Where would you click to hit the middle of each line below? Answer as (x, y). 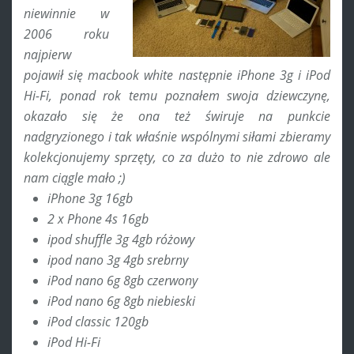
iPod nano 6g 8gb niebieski (121, 301)
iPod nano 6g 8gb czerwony (122, 280)
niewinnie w (66, 13)
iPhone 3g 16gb (90, 198)
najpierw (47, 54)
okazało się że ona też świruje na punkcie (177, 116)
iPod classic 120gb (98, 321)
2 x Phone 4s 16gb (98, 218)
